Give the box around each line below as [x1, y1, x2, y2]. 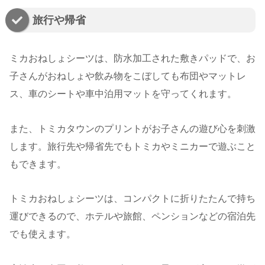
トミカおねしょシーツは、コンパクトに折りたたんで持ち [9, 193, 256, 204]
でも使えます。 [9, 229, 76, 240]
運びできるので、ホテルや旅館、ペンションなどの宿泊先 [9, 211, 256, 222]
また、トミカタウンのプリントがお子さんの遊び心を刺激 [9, 123, 256, 134]
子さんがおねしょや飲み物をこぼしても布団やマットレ [9, 70, 246, 81]
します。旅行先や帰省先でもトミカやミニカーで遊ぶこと [9, 141, 256, 151]
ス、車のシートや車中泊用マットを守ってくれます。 [9, 88, 237, 99]
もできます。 [9, 159, 66, 169]
